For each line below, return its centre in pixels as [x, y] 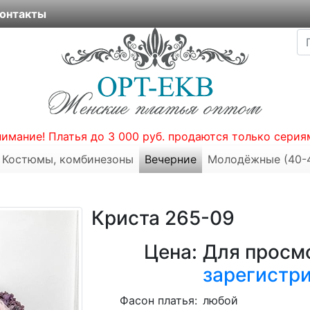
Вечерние [171, 159]
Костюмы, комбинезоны [68, 159]
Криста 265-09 [163, 218]
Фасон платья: [159, 300]
